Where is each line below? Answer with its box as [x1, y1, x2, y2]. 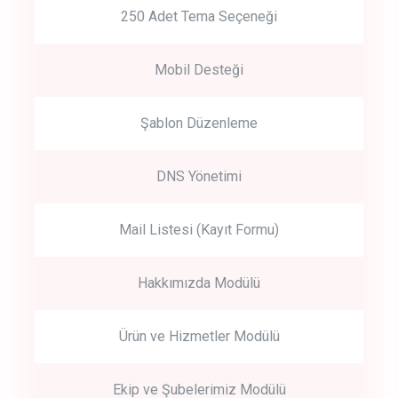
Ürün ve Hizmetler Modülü [118, 327, 280, 345]
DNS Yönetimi [156, 167, 242, 185]
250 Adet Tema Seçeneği [121, 7, 277, 25]
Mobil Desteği [155, 60, 243, 78]
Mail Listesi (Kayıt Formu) [119, 220, 279, 238]
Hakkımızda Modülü [138, 274, 260, 291]
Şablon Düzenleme [140, 114, 258, 131]
